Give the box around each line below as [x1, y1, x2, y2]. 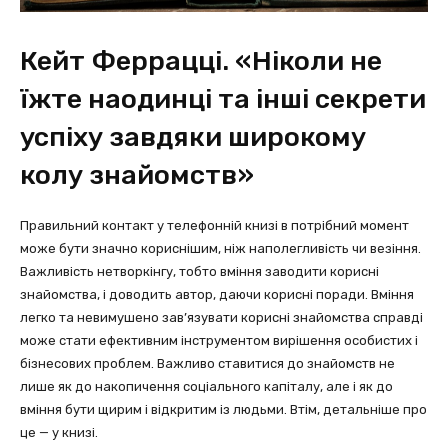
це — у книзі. [20, 425, 98, 440]
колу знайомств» [20, 159, 254, 191]
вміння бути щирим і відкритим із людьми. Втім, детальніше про [20, 402, 427, 417]
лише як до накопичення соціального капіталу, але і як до [20, 379, 393, 394]
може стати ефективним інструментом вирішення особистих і [20, 333, 418, 348]
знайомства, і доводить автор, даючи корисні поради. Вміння [20, 287, 414, 302]
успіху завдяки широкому [20, 121, 366, 153]
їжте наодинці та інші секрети [20, 83, 426, 115]
